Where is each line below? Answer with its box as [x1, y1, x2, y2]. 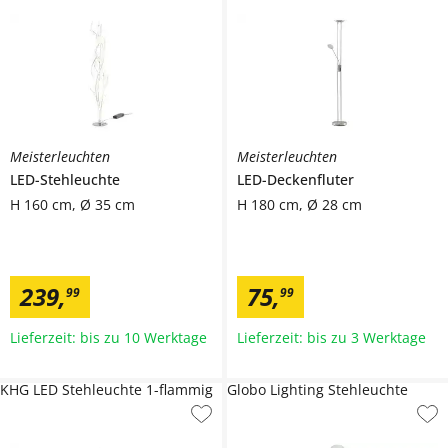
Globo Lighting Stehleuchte [226, 379, 408, 399]
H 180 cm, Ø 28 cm [236, 194, 362, 214]
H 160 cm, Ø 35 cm [10, 194, 135, 214]
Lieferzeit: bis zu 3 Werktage [236, 327, 426, 347]
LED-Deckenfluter [236, 169, 354, 189]
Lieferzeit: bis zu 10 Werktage [10, 327, 207, 347]
